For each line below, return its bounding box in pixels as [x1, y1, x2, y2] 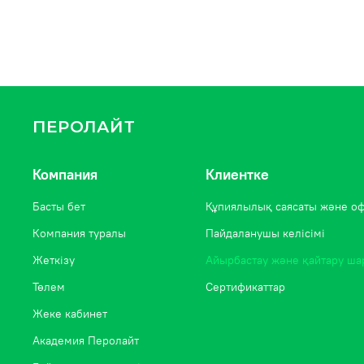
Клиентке [206, 166, 269, 184]
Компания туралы [32, 226, 126, 241]
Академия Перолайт [32, 333, 139, 349]
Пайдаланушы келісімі [206, 226, 325, 241]
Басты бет [32, 199, 85, 214]
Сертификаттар [206, 279, 285, 295]
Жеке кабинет [32, 306, 107, 322]
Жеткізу [32, 253, 75, 268]
